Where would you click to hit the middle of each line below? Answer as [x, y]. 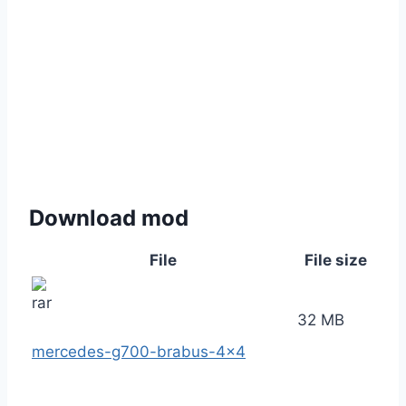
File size [336, 261]
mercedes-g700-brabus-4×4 [139, 352]
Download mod [109, 218]
